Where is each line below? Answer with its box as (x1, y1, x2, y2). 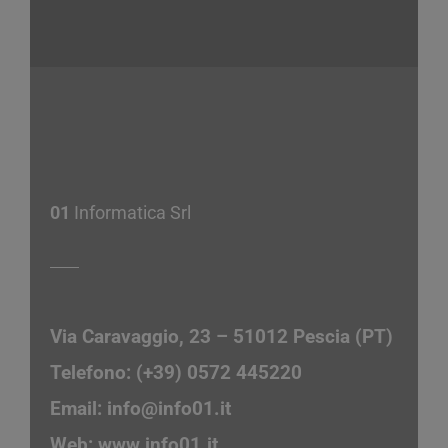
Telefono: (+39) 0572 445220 (50, 361, 302, 385)
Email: (50, 397, 107, 421)
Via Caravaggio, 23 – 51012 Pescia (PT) (50, 325, 393, 349)
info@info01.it (107, 397, 231, 421)
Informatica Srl (74, 202, 191, 224)
